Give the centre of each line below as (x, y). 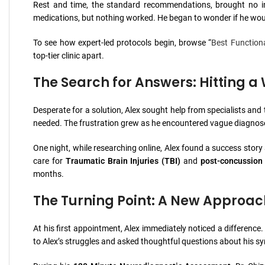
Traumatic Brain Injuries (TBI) (123, 161)
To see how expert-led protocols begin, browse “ (122, 43)
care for (49, 161)
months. (49, 174)
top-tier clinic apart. (69, 56)
